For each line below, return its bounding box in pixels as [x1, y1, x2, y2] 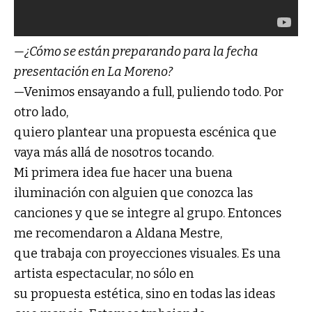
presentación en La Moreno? [14, 64, 173, 80]
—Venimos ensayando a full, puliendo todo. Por [14, 84, 283, 100]
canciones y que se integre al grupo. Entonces [14, 205, 281, 221]
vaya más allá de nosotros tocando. [14, 145, 214, 161]
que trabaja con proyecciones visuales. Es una [14, 246, 281, 262]
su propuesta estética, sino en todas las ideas [14, 286, 275, 302]
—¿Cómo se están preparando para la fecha [14, 44, 258, 60]
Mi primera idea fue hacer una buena [14, 165, 233, 181]
